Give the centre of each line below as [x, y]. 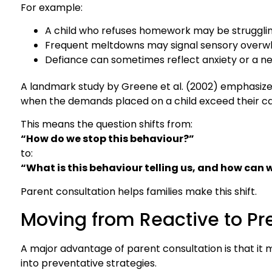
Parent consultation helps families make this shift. [139, 191]
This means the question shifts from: [107, 124]
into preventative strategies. [89, 263]
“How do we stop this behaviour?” [107, 139]
